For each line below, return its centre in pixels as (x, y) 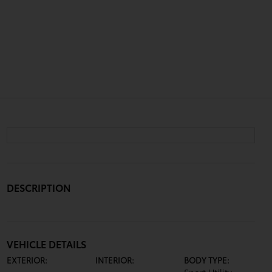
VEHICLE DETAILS (46, 244)
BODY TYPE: (207, 260)
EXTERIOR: (27, 260)
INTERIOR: (114, 260)
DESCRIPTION (39, 187)
